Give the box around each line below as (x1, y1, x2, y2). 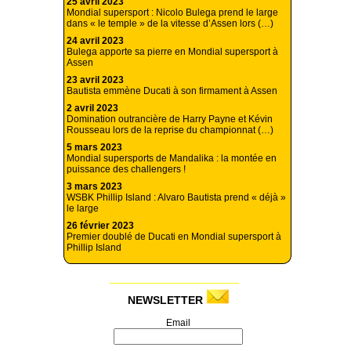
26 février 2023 (67, 220, 134, 232)
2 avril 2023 (67, 103, 118, 114)
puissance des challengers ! (67, 164, 186, 175)
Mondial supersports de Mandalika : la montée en (67, 153, 277, 165)
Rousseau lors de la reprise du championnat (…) (67, 125, 273, 136)
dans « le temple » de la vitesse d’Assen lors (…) (67, 18, 273, 30)
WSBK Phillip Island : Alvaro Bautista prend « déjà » (67, 192, 286, 204)
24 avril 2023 (67, 35, 124, 47)
